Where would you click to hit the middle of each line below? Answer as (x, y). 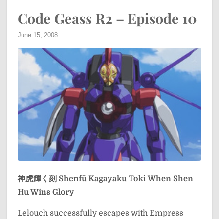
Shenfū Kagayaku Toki (102, 179)
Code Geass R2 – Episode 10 (107, 18)
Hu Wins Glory (46, 192)
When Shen (170, 179)
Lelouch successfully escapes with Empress (100, 213)
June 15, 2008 (38, 35)
